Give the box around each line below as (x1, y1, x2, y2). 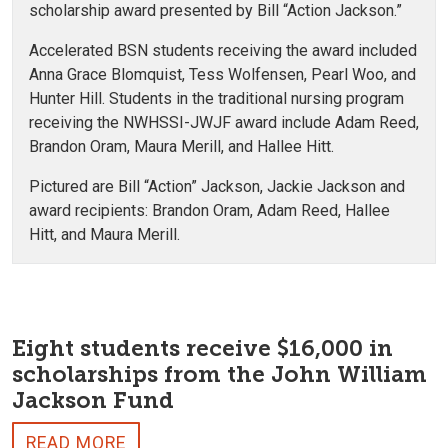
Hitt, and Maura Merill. (29, 224, 180, 244)
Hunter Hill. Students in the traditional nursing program (29, 88, 404, 108)
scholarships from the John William (12, 360, 427, 388)
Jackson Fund (12, 386, 174, 414)
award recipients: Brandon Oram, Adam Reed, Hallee (29, 200, 390, 220)
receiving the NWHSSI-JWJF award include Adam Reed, (29, 112, 419, 132)
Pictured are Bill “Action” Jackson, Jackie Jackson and (29, 176, 405, 196)
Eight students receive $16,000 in (12, 334, 393, 362)
